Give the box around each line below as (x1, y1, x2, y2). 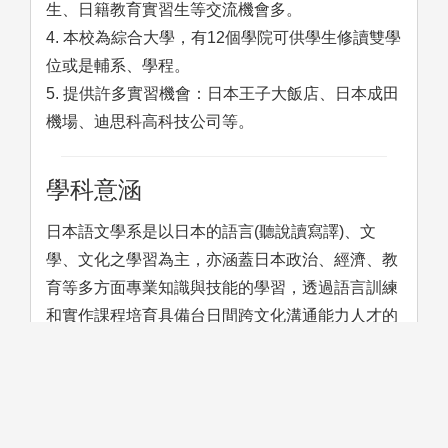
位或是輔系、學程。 (46, 56, 190, 74)
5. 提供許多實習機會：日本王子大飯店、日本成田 (46, 84, 399, 102)
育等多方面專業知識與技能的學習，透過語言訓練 (46, 278, 398, 296)
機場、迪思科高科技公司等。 (46, 112, 254, 130)
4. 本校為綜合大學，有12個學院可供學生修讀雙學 (46, 28, 401, 46)
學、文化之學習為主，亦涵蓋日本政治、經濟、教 (46, 250, 398, 268)
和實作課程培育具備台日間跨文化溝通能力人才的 (46, 306, 398, 324)
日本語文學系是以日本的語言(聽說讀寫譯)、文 (46, 222, 376, 240)
